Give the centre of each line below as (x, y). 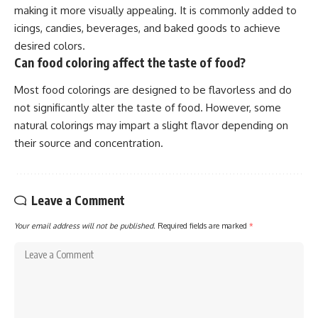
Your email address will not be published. (85, 225)
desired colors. (50, 46)
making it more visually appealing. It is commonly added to (155, 11)
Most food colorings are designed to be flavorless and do (153, 89)
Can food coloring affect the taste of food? (130, 63)
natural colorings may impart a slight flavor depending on (151, 125)
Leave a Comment (78, 200)
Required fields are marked (203, 225)
